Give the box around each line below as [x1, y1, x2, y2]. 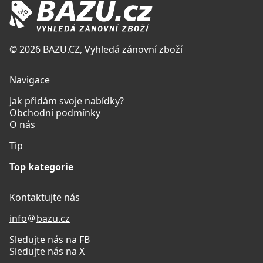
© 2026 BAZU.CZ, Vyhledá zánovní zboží [9, 43, 183, 56]
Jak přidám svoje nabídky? [9, 95, 124, 107]
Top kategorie [9, 160, 73, 173]
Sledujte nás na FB [9, 233, 90, 246]
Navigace [9, 73, 50, 86]
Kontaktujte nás [9, 191, 80, 204]
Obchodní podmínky [9, 106, 100, 119]
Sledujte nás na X [9, 245, 85, 258]
